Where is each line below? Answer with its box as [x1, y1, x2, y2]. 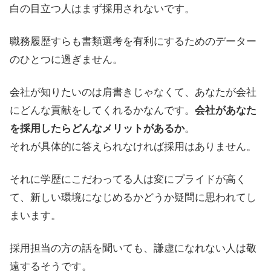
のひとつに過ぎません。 [10, 54, 123, 66]
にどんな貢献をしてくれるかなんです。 [10, 104, 195, 116]
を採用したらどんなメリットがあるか [10, 122, 184, 134]
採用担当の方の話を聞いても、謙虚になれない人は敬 [10, 242, 256, 254]
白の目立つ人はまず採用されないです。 [10, 3, 195, 15]
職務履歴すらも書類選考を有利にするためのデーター [10, 36, 256, 48]
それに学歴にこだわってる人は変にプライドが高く [10, 173, 246, 185]
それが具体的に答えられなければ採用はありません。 [10, 140, 256, 152]
